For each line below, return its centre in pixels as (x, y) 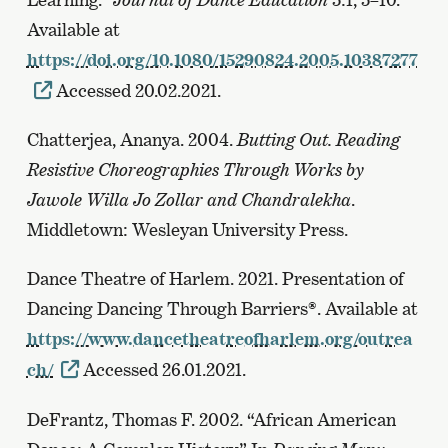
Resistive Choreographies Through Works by (195, 170)
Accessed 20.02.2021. (137, 91)
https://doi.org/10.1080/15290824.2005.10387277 (222, 60)
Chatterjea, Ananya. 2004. (131, 140)
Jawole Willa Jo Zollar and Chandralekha (188, 200)
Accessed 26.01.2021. (163, 370)
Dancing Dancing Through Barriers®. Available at (222, 309)
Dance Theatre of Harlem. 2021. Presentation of (215, 279)
